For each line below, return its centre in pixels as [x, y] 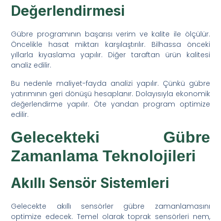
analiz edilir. [31, 65]
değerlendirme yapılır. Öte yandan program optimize [110, 104]
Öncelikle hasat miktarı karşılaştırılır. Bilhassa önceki [110, 44]
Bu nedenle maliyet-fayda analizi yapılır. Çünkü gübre [110, 83]
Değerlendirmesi [68, 11]
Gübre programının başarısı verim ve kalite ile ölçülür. [110, 34]
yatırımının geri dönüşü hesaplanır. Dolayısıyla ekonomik [110, 93]
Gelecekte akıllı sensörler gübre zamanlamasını [110, 206]
